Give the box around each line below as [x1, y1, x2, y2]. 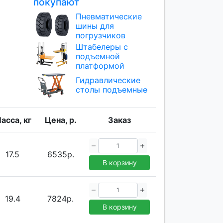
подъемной [75, 51, 120, 61]
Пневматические [75, 11, 142, 21]
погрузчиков [75, 30, 125, 40]
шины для [75, 20, 114, 31]
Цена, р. [44, 114, 77, 125]
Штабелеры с [75, 41, 128, 52]
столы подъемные [75, 84, 147, 95]
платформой [75, 60, 124, 71]
